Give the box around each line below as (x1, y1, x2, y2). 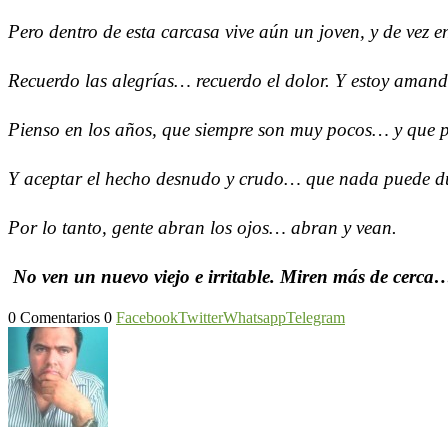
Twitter (178, 309, 223, 326)
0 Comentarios (8, 309, 100, 326)
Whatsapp (223, 309, 286, 326)
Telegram (286, 309, 345, 326)
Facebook (116, 309, 178, 326)
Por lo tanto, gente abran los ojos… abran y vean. (8, 217, 397, 238)
